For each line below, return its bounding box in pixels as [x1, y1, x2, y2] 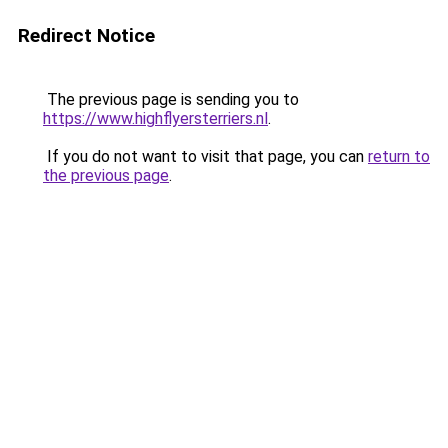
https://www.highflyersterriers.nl [43, 109, 268, 128]
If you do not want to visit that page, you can [43, 147, 368, 166]
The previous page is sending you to [43, 90, 299, 109]
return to [368, 147, 430, 166]
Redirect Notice [18, 24, 155, 47]
